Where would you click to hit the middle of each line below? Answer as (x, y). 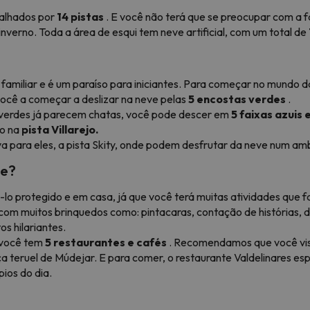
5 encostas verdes (237, 99)
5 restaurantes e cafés (106, 242)
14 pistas (80, 16)
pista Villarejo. (60, 129)
